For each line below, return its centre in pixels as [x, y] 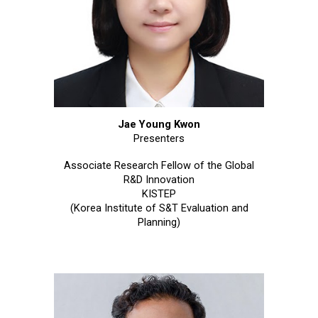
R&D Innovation [159, 180]
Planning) [159, 223]
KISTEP [159, 194]
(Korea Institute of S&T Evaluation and [159, 208]
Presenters [159, 139]
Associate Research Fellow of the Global [159, 166]
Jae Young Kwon [159, 125]
